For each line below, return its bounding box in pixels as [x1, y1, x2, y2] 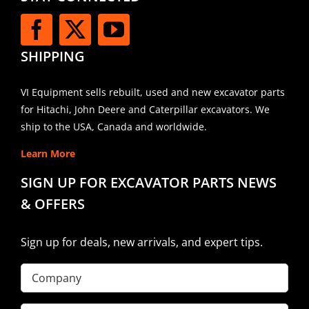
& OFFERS [20, 195, 85, 214]
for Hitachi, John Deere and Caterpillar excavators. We [20, 103, 270, 117]
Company [19, 265, 72, 281]
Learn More [20, 147, 75, 161]
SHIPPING [20, 47, 85, 66]
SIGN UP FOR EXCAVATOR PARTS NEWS [20, 173, 277, 192]
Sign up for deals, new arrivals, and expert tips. [20, 235, 263, 250]
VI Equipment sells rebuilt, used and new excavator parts [20, 86, 285, 99]
